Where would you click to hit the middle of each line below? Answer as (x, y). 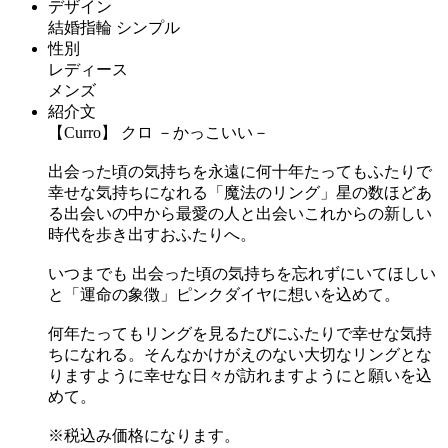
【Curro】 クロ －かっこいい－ (158, 132)
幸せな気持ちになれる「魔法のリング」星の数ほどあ (240, 192)
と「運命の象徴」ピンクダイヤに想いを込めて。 (224, 294)
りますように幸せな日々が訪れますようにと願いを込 (240, 375)
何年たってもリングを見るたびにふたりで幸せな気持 (240, 333)
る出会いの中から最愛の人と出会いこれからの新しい (240, 213)
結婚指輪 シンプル (114, 27)
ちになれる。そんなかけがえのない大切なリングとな (240, 354)
